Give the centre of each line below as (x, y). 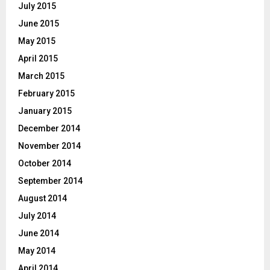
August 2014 (42, 198)
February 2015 (46, 93)
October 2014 (45, 163)
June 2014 (39, 233)
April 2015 (38, 58)
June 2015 (39, 23)
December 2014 (49, 128)
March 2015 (41, 76)
